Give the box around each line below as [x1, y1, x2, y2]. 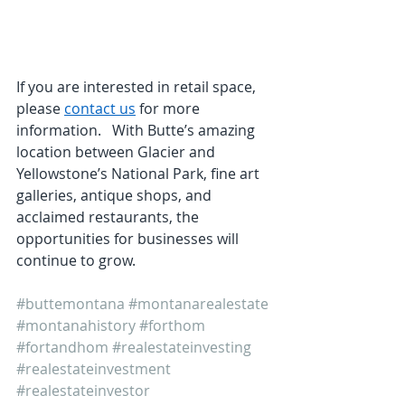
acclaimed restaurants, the [16, 206, 202, 227]
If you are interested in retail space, [16, 76, 259, 97]
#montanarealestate [128, 293, 268, 314]
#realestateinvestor [16, 380, 150, 400]
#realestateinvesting [112, 336, 251, 357]
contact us [64, 98, 136, 118]
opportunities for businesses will [16, 228, 242, 249]
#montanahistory [16, 315, 136, 335]
